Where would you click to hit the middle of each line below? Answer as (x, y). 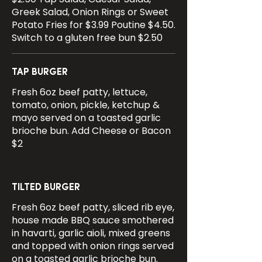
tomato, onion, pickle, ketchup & (86, 105)
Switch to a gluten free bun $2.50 (87, 38)
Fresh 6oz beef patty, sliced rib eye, (93, 207)
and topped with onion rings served (93, 246)
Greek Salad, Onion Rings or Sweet (90, 12)
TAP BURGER (40, 73)
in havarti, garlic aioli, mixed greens (91, 233)
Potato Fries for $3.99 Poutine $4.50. (94, 25)
